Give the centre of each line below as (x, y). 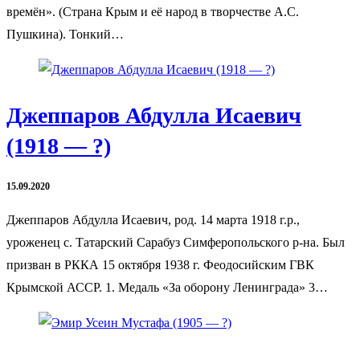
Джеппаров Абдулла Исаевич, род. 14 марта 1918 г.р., (153, 220)
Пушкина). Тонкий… (65, 35)
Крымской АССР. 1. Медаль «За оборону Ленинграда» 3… (167, 288)
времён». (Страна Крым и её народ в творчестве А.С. (153, 12)
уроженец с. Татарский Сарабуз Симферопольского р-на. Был (176, 243)
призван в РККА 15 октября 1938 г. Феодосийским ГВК (160, 265)
